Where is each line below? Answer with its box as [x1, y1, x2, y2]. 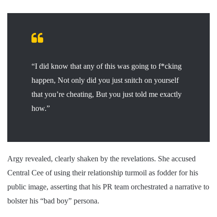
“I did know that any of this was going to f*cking [31, 62, 182, 71]
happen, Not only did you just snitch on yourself [31, 76, 179, 85]
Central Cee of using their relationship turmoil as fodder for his [7, 169, 198, 177]
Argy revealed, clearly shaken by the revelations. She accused [7, 155, 196, 163]
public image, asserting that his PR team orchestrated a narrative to [7, 183, 209, 191]
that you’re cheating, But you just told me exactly [31, 90, 182, 99]
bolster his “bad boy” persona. [7, 197, 99, 205]
